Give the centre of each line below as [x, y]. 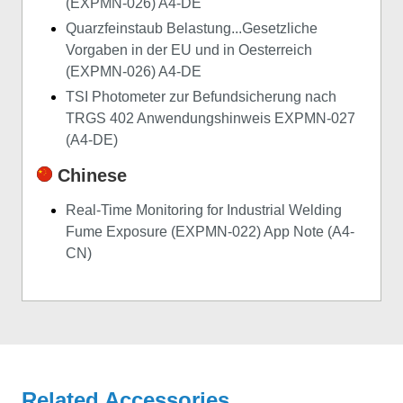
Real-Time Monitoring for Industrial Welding [204, 210]
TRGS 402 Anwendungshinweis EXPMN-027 [210, 119]
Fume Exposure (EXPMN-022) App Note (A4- [210, 232]
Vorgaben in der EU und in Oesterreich [189, 50]
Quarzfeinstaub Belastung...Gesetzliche [192, 29]
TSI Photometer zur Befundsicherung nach [201, 97]
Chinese [90, 176]
